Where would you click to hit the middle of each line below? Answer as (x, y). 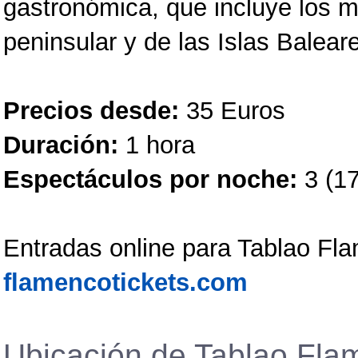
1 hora (157, 145)
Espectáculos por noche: (150, 179)
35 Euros (232, 111)
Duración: (61, 145)
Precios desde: (91, 111)
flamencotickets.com (125, 282)
